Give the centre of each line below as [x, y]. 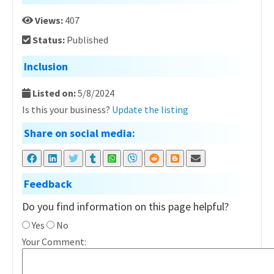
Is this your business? [67, 109]
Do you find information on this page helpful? [125, 206]
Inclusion [46, 66]
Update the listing [150, 109]
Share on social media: [80, 133]
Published [87, 40]
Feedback [48, 184]
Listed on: [54, 93]
